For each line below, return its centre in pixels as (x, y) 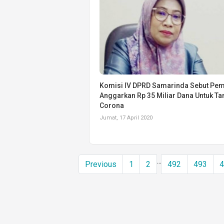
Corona (112, 105)
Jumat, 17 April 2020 (126, 117)
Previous (101, 164)
